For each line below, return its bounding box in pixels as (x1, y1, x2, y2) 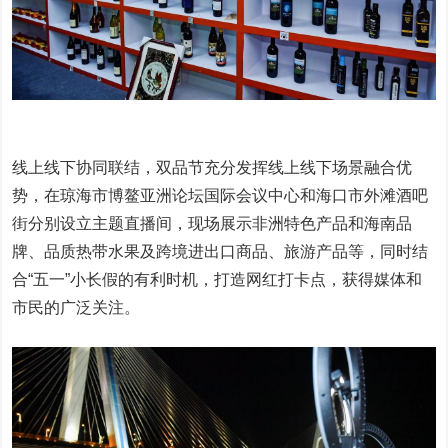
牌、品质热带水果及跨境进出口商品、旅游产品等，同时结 (12, 242, 429, 260)
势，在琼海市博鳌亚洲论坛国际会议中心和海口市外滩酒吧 (12, 186, 429, 204)
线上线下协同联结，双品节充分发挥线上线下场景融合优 (12, 158, 413, 176)
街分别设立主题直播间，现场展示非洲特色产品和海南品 (12, 214, 413, 232)
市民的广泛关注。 (12, 298, 141, 316)
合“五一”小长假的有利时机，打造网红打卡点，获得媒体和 (12, 270, 423, 288)
